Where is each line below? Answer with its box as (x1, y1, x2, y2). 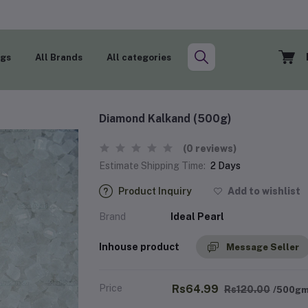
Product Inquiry (118, 186, 192, 197)
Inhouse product (99, 241, 179, 252)
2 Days (210, 160, 241, 171)
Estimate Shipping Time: (99, 160, 206, 171)
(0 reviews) (183, 143, 236, 154)
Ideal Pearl (170, 211, 224, 222)
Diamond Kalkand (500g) (99, 112, 232, 125)
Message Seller (226, 241, 299, 252)
